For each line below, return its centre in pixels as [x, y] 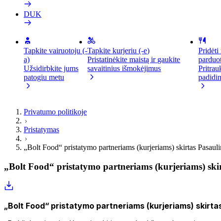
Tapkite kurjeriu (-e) [119, 51]
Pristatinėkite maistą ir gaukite [134, 59]
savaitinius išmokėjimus [124, 68]
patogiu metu [44, 77]
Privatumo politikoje [55, 112]
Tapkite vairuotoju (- [55, 51]
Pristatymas [41, 129]
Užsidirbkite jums [51, 68]
